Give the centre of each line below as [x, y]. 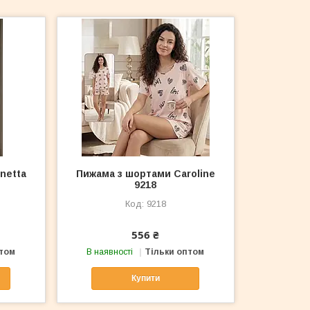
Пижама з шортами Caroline [145, 174]
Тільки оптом [175, 252]
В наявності [110, 252]
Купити [145, 279]
